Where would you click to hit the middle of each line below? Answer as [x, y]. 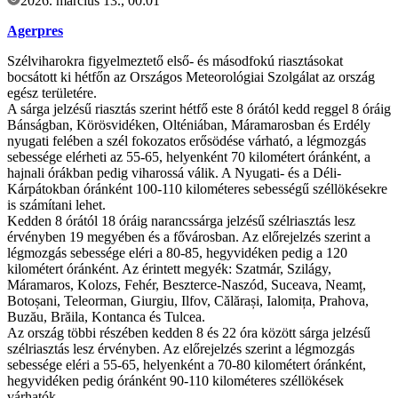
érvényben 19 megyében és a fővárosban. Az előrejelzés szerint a [189, 237]
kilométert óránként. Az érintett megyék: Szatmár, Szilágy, [169, 269]
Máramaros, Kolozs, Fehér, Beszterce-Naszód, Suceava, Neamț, [187, 285]
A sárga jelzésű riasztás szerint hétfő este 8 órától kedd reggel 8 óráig [199, 109]
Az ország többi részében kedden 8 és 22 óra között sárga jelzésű [189, 333]
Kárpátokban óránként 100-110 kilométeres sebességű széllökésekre [197, 189]
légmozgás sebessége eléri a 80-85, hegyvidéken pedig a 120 [177, 253]
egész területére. [52, 93]
